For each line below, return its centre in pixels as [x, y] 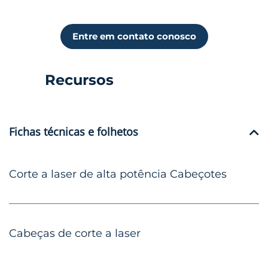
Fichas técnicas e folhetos [74, 131]
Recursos [79, 80]
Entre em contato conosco [134, 36]
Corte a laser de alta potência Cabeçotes [118, 174]
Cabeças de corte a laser [75, 233]
